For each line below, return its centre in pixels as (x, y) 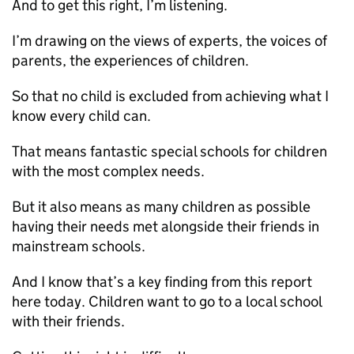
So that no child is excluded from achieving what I (170, 96)
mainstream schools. (79, 246)
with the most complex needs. (108, 171)
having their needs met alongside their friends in (166, 226)
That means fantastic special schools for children (169, 151)
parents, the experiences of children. (130, 60)
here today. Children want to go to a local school (167, 301)
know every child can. (81, 116)
